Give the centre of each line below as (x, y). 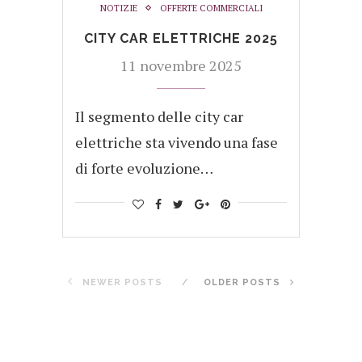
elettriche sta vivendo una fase (177, 142)
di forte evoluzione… (144, 168)
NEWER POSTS (121, 282)
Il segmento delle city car (159, 116)
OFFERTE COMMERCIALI (211, 8)
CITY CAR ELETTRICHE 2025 (181, 38)
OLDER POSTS (244, 282)
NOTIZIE (118, 8)
